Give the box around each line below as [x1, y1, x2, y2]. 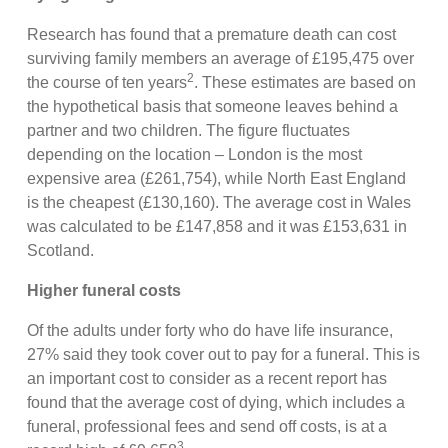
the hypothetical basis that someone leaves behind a [27, 97, 399, 115]
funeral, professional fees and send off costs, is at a [27, 417, 388, 435]
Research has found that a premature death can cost [27, 25, 397, 43]
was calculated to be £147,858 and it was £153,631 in [27, 217, 408, 235]
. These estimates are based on [194, 73, 417, 91]
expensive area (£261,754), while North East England [27, 169, 407, 187]
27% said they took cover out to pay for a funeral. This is [27, 345, 421, 363]
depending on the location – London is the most [27, 145, 363, 163]
